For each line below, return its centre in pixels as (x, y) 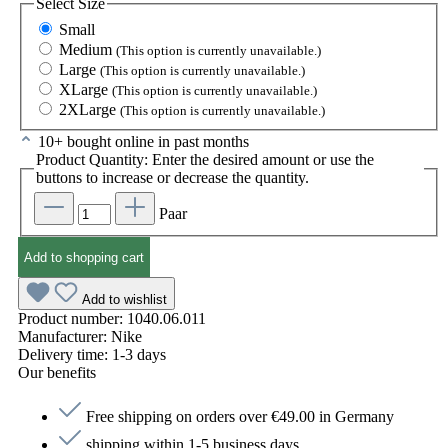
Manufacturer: (64, 337)
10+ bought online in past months (143, 141)
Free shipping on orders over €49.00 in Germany (240, 417)
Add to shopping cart (84, 257)
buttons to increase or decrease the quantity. (172, 177)
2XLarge (89, 109)
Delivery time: (65, 355)
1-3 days (139, 355)
